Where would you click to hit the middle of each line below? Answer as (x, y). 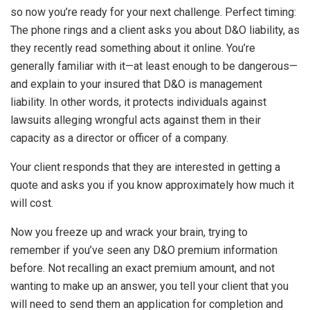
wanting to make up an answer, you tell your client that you (149, 286)
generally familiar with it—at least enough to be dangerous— (154, 66)
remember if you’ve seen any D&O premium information (144, 250)
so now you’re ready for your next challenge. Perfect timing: (153, 12)
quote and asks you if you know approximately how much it (152, 185)
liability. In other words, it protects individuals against (138, 102)
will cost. (32, 203)
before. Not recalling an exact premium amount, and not (143, 268)
